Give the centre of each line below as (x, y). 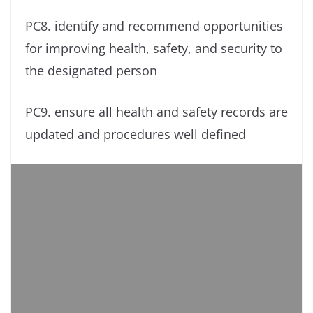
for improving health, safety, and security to (154, 48)
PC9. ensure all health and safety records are (156, 111)
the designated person (91, 70)
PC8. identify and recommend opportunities (154, 26)
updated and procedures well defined (136, 134)
